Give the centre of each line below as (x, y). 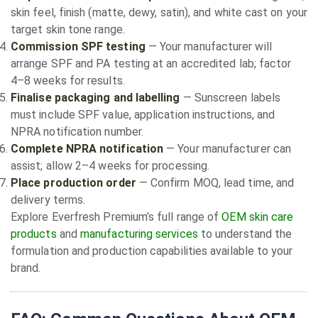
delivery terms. (48, 200)
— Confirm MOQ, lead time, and (215, 183)
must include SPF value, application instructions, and (143, 115)
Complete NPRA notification (87, 149)
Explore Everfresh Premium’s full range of (116, 217)
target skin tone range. (68, 29)
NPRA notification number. (77, 132)
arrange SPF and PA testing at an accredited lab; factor (151, 64)
